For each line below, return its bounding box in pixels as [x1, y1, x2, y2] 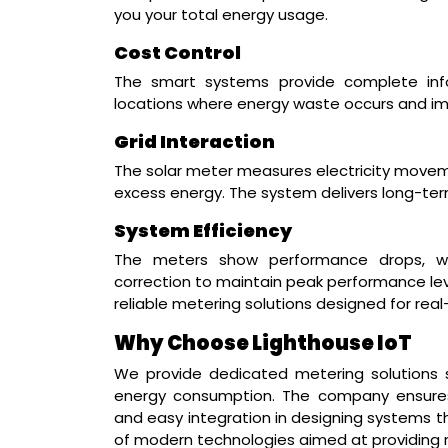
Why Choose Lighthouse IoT [114, 328, 412, 357]
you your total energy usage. [114, 3, 328, 25]
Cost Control [114, 39, 241, 65]
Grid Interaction [114, 128, 275, 154]
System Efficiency [114, 217, 292, 243]
